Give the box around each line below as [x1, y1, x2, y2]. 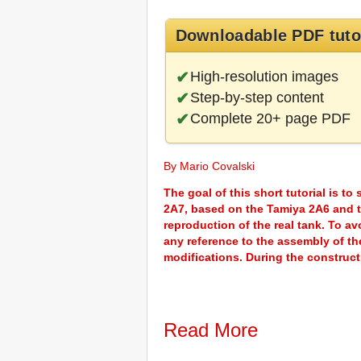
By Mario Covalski [164, 160, 261, 173]
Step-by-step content [189, 89, 324, 106]
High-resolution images [189, 68, 338, 85]
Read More [164, 319, 258, 342]
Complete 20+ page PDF [189, 110, 351, 127]
